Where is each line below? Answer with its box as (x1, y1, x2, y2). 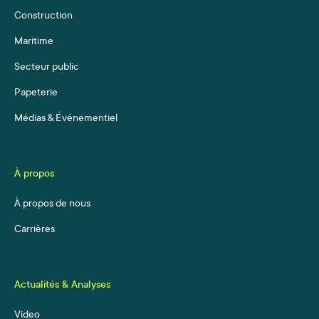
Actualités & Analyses (14, 280, 110, 292)
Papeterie (14, 88, 58, 100)
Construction (14, 11, 73, 23)
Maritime (14, 36, 53, 48)
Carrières (14, 224, 55, 236)
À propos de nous (14, 199, 90, 211)
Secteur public (14, 62, 79, 74)
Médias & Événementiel (14, 113, 117, 125)
